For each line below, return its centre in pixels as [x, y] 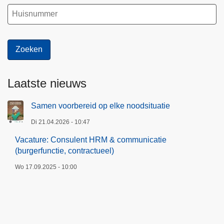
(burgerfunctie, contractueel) [64, 150]
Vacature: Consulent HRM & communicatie [91, 139]
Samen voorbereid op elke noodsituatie [100, 105]
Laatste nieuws [47, 83]
